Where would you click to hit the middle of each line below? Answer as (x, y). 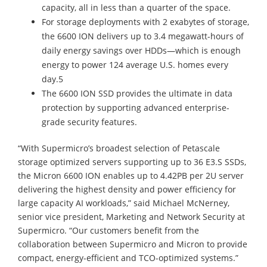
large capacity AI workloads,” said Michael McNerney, (124, 203)
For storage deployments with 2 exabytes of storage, (145, 21)
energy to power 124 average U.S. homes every (135, 64)
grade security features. (89, 122)
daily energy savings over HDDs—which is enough (141, 50)
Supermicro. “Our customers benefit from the (108, 230)
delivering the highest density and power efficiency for (127, 189)
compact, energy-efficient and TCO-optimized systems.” (128, 257)
